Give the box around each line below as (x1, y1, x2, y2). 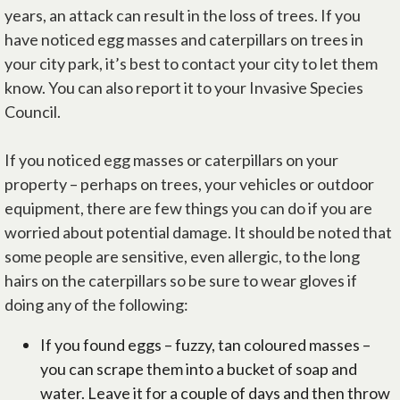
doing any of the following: (4, 295, 188, 314)
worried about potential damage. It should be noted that (4, 222, 392, 242)
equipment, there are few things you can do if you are (4, 198, 372, 218)
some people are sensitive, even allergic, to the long (4, 246, 360, 266)
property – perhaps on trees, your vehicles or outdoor (4, 174, 374, 194)
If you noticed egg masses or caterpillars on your (4, 150, 338, 170)
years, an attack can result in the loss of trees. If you (4, 5, 361, 25)
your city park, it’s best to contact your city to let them (4, 54, 378, 73)
